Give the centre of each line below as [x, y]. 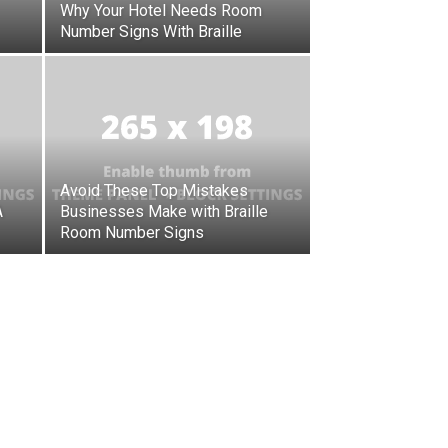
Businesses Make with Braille [164, 212]
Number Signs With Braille [151, 32]
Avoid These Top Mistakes [154, 191]
